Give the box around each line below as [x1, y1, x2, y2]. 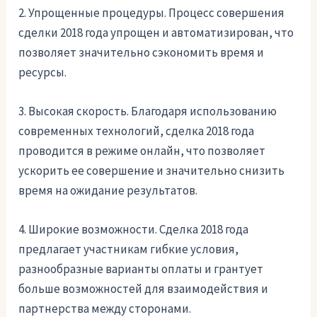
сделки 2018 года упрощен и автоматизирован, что [18, 25, 294, 41]
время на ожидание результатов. [18, 183, 198, 199]
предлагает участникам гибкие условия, [18, 241, 239, 258]
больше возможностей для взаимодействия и [18, 281, 269, 297]
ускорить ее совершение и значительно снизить [18, 163, 285, 179]
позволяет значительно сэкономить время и [18, 45, 265, 61]
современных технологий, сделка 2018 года [18, 123, 255, 139]
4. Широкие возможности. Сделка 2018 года [18, 221, 249, 238]
